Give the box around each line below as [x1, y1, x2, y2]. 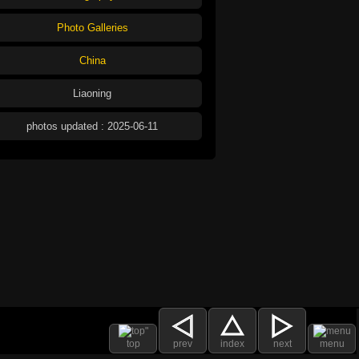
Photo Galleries [56, 21, 128, 34]
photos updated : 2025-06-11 [26, 119, 158, 132]
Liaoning [73, 87, 111, 99]
